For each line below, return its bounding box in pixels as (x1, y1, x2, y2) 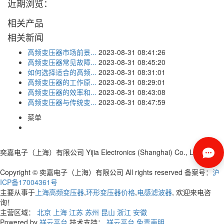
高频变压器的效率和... (27, 86, 96, 97)
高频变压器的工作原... (27, 76, 96, 87)
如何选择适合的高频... (27, 66, 96, 77)
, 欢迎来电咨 (172, 186, 211, 197)
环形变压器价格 (86, 186, 135, 197)
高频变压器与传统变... (27, 96, 96, 107)
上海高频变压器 (35, 186, 84, 197)
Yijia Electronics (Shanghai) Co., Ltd (86, 146, 199, 157)
